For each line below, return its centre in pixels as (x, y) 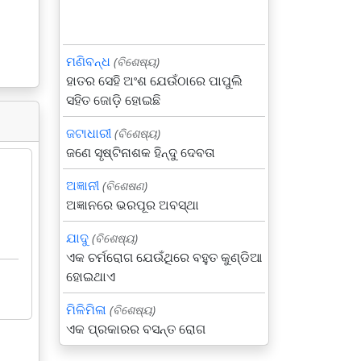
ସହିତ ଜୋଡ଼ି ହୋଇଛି (113, 100)
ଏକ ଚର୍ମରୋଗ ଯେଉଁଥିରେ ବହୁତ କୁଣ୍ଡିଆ (164, 257)
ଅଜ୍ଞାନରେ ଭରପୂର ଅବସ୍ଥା (133, 205)
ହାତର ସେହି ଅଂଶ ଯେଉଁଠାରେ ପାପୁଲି (154, 81)
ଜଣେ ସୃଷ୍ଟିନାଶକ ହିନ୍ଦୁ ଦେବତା (141, 152)
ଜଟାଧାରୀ (89, 133)
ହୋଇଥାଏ (91, 276)
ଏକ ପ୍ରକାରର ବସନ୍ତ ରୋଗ (136, 329)
